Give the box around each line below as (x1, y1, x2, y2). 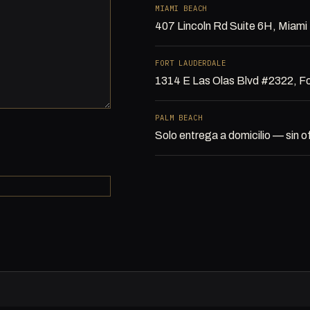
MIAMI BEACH (155, 3, 208, 14)
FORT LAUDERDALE (155, 58, 226, 69)
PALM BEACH (155, 113, 203, 123)
